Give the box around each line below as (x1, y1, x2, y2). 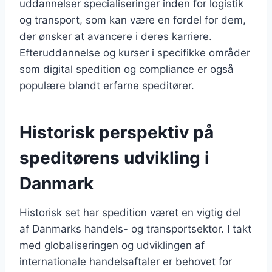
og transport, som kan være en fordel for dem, (19, 13, 246, 26)
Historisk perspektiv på (19, 121, 214, 143)
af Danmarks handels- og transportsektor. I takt (19, 222, 251, 235)
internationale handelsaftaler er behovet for (19, 255, 232, 268)
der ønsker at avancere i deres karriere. (19, 30, 212, 42)
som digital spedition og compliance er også (19, 63, 234, 75)
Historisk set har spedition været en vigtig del (19, 206, 241, 219)
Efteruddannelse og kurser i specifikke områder (19, 46, 250, 59)
